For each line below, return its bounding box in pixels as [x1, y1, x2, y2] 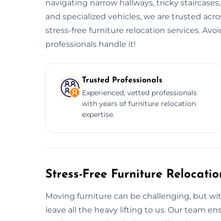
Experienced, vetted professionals [82, 88, 197, 97]
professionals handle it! [45, 39, 136, 49]
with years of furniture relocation [82, 99, 196, 108]
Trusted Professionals [82, 76, 162, 84]
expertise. [82, 110, 114, 119]
